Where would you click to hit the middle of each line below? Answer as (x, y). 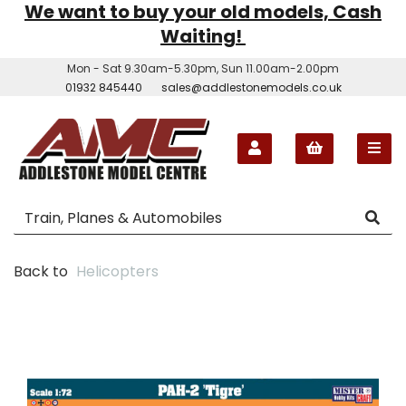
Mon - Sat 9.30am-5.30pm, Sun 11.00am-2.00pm (203, 68)
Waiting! (203, 36)
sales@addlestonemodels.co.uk (251, 87)
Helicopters (117, 271)
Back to (41, 271)
